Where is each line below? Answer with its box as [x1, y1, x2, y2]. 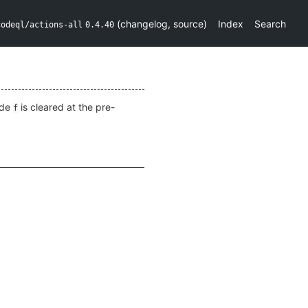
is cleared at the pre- [18, 101, 115, 113]
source [173, 17, 203, 30]
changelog [120, 17, 168, 30]
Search [254, 17, 286, 30]
